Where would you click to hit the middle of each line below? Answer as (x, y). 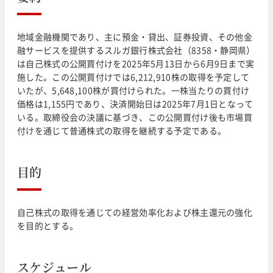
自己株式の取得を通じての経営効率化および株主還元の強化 (135, 212)
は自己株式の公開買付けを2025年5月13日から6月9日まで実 (136, 63)
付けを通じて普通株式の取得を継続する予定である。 (122, 130)
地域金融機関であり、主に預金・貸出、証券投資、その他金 (135, 36)
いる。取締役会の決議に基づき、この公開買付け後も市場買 (135, 117)
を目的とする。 (48, 225)
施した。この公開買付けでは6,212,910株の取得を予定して (133, 76)
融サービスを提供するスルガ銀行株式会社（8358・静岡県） (136, 50)
